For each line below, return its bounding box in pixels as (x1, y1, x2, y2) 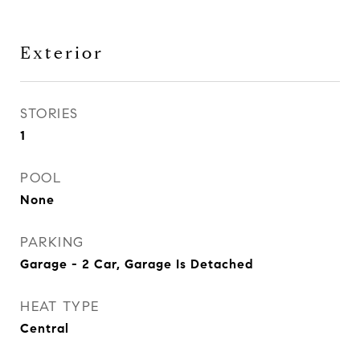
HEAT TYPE (20, 298, 100, 315)
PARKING (20, 234, 84, 251)
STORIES (20, 105, 79, 122)
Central (20, 321, 69, 336)
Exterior (20, 43, 104, 63)
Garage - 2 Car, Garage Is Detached (20, 256, 254, 272)
